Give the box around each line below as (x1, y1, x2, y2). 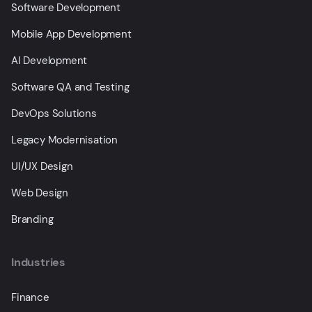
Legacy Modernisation (11, 133, 118, 147)
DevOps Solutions (11, 107, 97, 120)
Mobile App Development (11, 27, 132, 41)
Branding (11, 212, 54, 226)
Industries (11, 255, 65, 270)
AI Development (11, 54, 88, 68)
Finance (11, 290, 49, 304)
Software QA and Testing (11, 80, 130, 94)
